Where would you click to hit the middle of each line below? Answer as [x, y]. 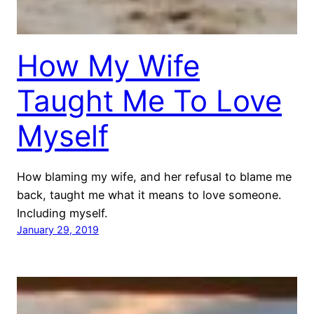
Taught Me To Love [149, 100]
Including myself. [62, 213]
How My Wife [108, 65]
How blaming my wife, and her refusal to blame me [154, 176]
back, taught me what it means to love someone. [149, 194]
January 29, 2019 [58, 229]
